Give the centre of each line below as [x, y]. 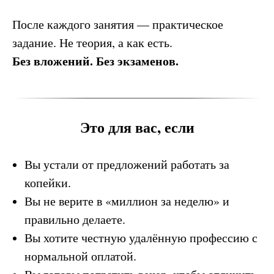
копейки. [48, 183]
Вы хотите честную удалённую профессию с [141, 238]
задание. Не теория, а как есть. [92, 43]
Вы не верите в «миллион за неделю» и [127, 201]
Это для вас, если [137, 127]
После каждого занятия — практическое [118, 24]
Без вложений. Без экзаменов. [95, 61]
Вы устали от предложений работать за [127, 164]
